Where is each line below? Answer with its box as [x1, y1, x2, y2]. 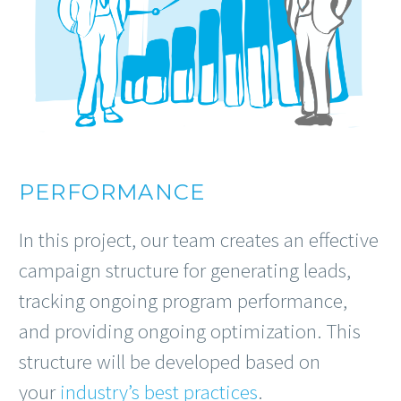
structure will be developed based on [19, 348, 320, 375]
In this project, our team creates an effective [19, 226, 379, 253]
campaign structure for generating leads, [19, 257, 351, 284]
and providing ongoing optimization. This [19, 318, 361, 345]
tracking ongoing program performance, [19, 287, 347, 314]
